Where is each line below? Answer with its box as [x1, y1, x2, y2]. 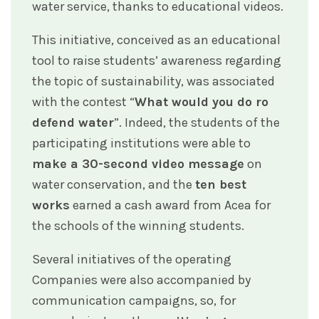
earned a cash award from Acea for [70, 197, 271, 213]
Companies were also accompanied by [32, 271, 251, 288]
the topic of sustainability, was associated [32, 73, 275, 89]
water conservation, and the [32, 176, 195, 192]
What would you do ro [135, 93, 268, 110]
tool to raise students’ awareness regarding [32, 52, 281, 68]
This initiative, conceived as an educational [32, 31, 281, 48]
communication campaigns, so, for [32, 292, 236, 308]
